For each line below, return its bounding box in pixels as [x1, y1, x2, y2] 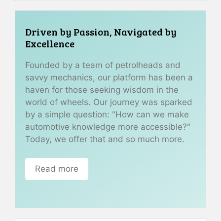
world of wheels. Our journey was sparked [25, 97, 192, 107]
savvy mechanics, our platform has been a [25, 72, 193, 82]
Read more [35, 164, 78, 174]
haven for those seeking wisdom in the [25, 84, 179, 95]
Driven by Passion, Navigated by [25, 24, 177, 38]
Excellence [25, 36, 74, 50]
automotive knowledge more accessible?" [25, 121, 190, 132]
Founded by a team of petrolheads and [25, 60, 181, 70]
